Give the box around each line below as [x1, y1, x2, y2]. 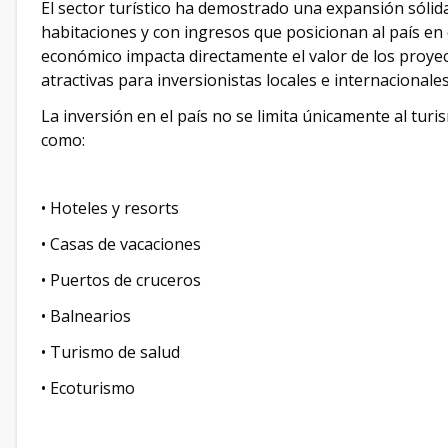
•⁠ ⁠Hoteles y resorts [41, 197, 179, 219]
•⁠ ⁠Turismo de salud [41, 341, 180, 363]
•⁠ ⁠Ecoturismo [41, 377, 135, 399]
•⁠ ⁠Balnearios [41, 305, 131, 327]
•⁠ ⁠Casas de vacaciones [41, 233, 201, 255]
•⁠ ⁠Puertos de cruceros [41, 269, 201, 291]
